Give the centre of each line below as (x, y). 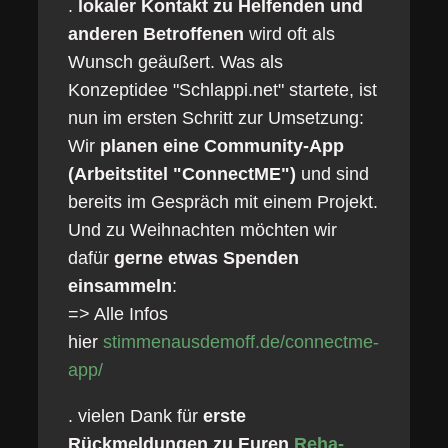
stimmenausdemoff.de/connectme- (240, 342)
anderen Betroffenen (158, 34)
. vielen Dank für (135, 416)
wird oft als (291, 34)
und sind (334, 174)
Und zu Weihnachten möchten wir (202, 230)
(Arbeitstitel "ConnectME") (184, 174)
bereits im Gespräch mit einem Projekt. (222, 202)
